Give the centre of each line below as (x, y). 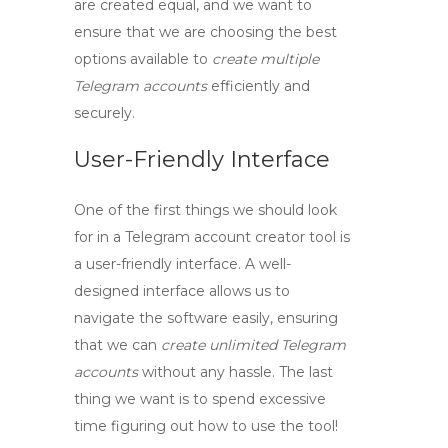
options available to (143, 59)
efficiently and (258, 86)
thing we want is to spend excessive (200, 399)
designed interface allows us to (182, 291)
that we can (117, 345)
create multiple (265, 59)
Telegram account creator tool (230, 237)
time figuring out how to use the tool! (206, 426)
